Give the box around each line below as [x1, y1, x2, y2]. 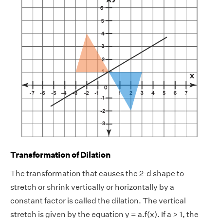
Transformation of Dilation [10, 150, 110, 160]
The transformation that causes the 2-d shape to [10, 168, 184, 178]
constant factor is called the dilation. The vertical [10, 196, 186, 205]
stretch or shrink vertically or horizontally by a [10, 182, 174, 192]
